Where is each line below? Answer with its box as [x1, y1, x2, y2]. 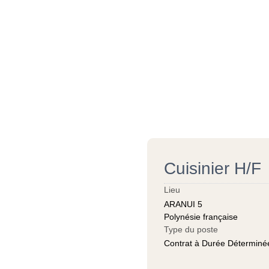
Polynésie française [164, 211, 238, 222]
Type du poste [164, 224, 218, 234]
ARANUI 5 [164, 199, 202, 209]
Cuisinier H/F [164, 159, 261, 178]
